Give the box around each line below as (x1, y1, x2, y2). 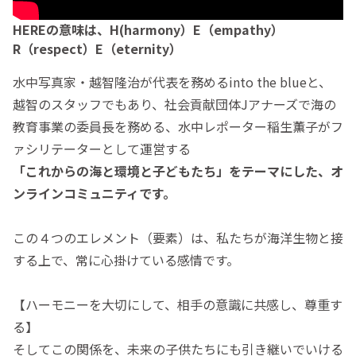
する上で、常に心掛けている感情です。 (13, 250, 239, 269)
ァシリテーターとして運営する (13, 138, 191, 158)
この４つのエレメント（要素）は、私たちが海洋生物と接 (13, 227, 343, 247)
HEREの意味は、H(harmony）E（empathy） (13, 19, 284, 39)
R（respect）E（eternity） (13, 38, 182, 58)
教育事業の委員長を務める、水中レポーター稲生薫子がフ (13, 116, 343, 136)
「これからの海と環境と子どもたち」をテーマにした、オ (13, 161, 343, 180)
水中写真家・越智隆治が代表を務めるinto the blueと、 (13, 72, 331, 91)
